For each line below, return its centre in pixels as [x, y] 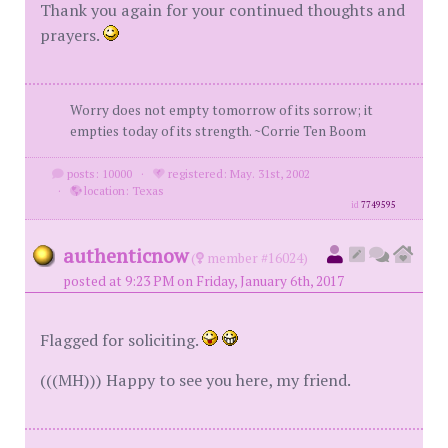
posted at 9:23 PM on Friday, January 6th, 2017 [203, 281]
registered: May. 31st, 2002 [237, 173]
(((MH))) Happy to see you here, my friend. [195, 380]
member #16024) [256, 258]
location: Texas [122, 190]
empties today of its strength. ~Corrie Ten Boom [218, 131]
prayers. [71, 35]
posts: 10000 [97, 173]
